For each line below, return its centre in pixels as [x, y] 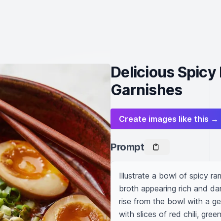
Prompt [127, 147]
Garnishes [147, 90]
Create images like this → [169, 119]
